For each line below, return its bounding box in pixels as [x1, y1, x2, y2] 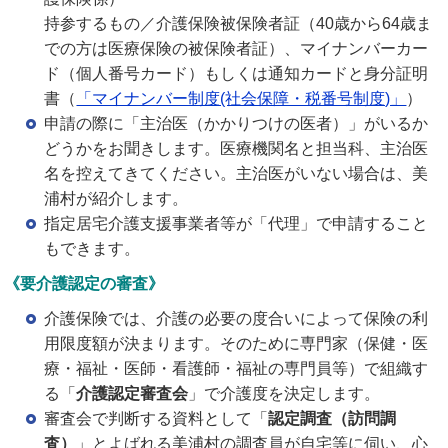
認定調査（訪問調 [268, 409, 397, 427]
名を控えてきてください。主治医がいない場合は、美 [44, 164, 429, 182]
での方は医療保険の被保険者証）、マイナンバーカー [44, 39, 429, 57]
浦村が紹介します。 [44, 189, 189, 207]
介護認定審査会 [76, 384, 189, 402]
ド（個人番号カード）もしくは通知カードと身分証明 [44, 64, 429, 82]
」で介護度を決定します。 [188, 384, 381, 402]
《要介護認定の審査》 [4, 274, 165, 292]
